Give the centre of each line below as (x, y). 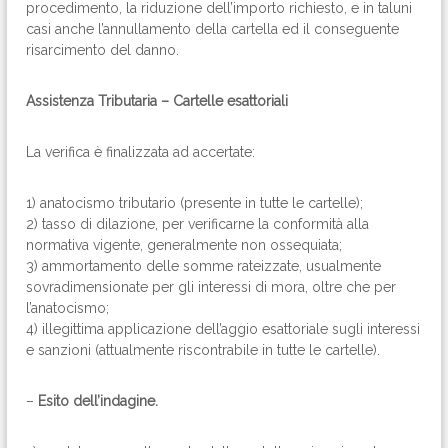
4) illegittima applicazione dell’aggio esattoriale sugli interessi (223, 329)
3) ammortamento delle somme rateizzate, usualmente (204, 266)
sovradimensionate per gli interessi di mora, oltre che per (211, 287)
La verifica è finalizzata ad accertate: (141, 152)
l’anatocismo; (68, 308)
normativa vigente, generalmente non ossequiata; (184, 245)
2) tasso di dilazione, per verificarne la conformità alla (198, 224)
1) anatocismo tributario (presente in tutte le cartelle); (195, 203)
